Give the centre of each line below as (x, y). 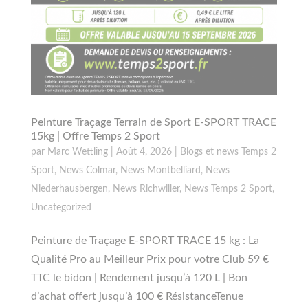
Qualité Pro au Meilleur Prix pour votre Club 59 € (150, 259)
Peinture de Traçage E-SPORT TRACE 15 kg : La (145, 240)
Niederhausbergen (69, 189)
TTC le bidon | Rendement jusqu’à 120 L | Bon (139, 277)
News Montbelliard (160, 170)
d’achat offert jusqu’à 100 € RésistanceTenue (137, 296)
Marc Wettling (77, 152)
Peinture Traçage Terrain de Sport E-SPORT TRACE (153, 122)
